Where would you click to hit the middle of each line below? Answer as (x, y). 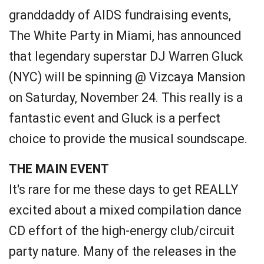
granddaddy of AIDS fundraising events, (120, 15)
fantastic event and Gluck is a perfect (115, 118)
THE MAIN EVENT (59, 169)
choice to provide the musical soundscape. (128, 139)
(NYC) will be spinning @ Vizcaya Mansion (127, 77)
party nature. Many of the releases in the (123, 251)
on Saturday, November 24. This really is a (126, 98)
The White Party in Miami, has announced (125, 36)
